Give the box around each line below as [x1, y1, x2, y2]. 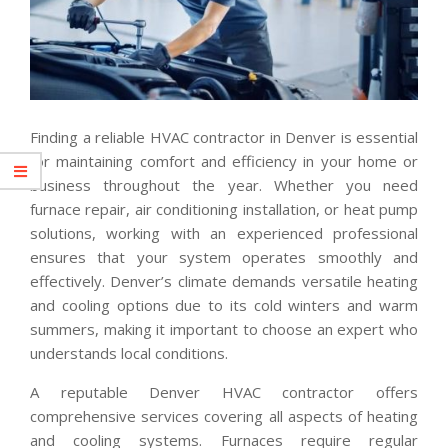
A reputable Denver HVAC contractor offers [30, 381, 418, 402]
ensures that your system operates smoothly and [30, 246, 418, 267]
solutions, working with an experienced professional [30, 222, 418, 243]
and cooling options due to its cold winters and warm [30, 294, 418, 315]
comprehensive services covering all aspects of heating [30, 405, 418, 426]
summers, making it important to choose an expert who [30, 318, 418, 339]
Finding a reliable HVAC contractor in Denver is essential [30, 126, 418, 147]
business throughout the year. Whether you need [30, 174, 418, 195]
